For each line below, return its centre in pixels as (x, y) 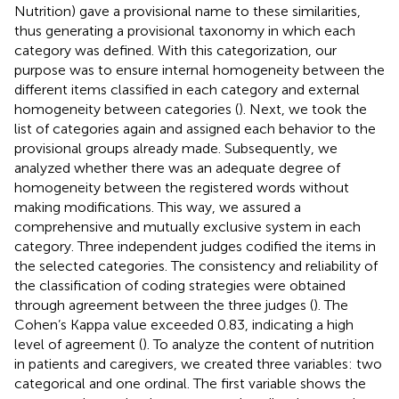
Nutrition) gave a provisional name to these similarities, (187, 11)
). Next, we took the (303, 109)
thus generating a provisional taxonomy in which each (185, 30)
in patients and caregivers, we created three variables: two (198, 363)
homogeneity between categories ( (126, 109)
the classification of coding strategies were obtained (180, 285)
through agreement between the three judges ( (164, 305)
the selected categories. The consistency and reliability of (196, 265)
